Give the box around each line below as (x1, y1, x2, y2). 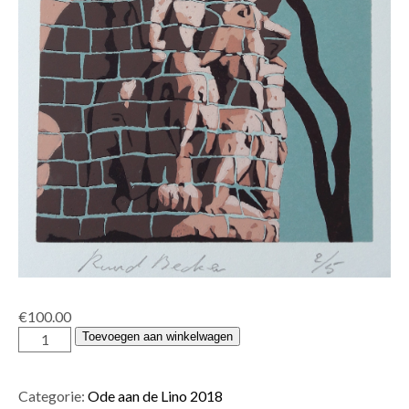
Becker (17, 346, 63, 364)
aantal (17, 366, 56, 384)
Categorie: (18, 386, 88, 404)
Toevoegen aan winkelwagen (82, 329, 234, 343)
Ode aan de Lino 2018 (88, 386, 223, 404)
